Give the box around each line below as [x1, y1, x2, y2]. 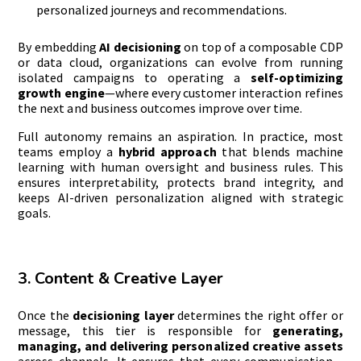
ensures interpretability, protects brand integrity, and [18, 173, 343, 190]
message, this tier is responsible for [18, 322, 273, 338]
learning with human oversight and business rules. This [18, 158, 343, 175]
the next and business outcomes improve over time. [18, 99, 302, 116]
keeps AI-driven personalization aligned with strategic [18, 189, 343, 205]
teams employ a [18, 143, 119, 160]
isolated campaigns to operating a [18, 68, 251, 85]
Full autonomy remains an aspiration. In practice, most [18, 127, 343, 144]
